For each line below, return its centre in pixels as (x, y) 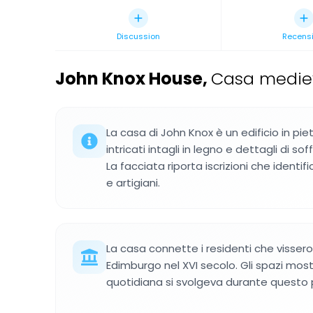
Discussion (138, 36)
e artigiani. (133, 183)
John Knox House (129, 79)
